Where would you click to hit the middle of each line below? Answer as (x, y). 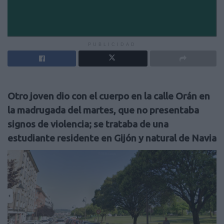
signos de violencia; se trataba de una (88, 124)
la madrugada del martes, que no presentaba (103, 110)
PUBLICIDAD (112, 44)
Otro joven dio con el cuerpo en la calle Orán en (109, 96)
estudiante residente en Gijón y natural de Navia (112, 138)
